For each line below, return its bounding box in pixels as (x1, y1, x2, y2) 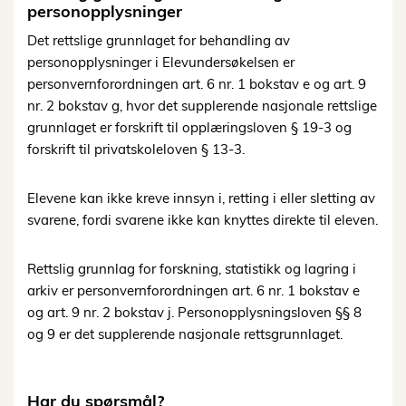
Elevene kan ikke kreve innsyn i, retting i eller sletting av (27, 189, 375, 208)
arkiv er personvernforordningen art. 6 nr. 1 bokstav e (27, 282, 360, 300)
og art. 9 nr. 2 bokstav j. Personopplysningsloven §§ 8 (27, 304, 362, 322)
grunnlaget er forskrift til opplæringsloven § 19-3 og (27, 119, 352, 137)
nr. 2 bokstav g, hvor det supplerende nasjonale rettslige (27, 97, 377, 115)
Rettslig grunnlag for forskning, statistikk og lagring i (27, 260, 356, 278)
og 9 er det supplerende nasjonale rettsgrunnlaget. (27, 325, 343, 343)
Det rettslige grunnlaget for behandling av (27, 32, 290, 50)
